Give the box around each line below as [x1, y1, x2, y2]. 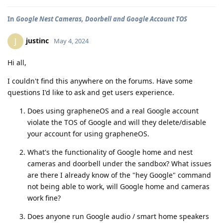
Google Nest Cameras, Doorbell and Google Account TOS [16, 14, 187, 24]
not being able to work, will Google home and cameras [27, 182, 210, 192]
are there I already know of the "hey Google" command [27, 170, 211, 180]
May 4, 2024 [54, 36, 89, 46]
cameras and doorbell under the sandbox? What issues [27, 159, 212, 169]
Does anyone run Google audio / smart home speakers [27, 212, 209, 222]
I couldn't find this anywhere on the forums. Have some [7, 76, 193, 86]
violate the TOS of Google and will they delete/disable [27, 117, 206, 127]
